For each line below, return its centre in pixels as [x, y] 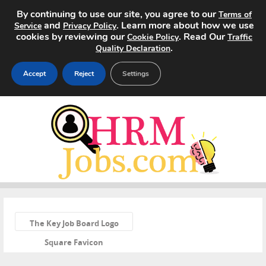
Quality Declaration [133, 48]
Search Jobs [44, 139]
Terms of [235, 15]
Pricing [31, 196]
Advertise [39, 224]
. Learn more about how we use [185, 26]
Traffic [240, 37]
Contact [34, 253]
